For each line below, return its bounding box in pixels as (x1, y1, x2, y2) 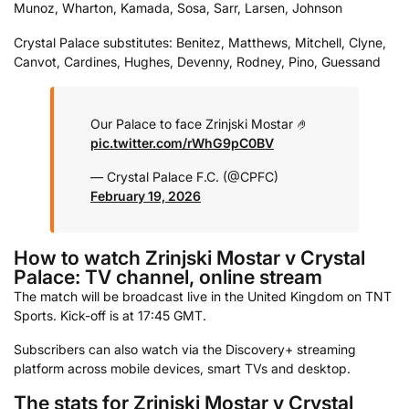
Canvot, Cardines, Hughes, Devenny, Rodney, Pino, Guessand (14, 53, 381, 69)
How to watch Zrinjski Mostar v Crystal (14, 245, 365, 269)
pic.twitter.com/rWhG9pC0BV (90, 134, 274, 151)
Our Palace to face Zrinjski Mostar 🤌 (90, 115, 309, 131)
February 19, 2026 (90, 188, 201, 204)
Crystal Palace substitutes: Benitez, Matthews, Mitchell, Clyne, (14, 34, 386, 50)
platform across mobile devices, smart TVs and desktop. (14, 361, 351, 377)
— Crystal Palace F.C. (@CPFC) (90, 169, 278, 185)
